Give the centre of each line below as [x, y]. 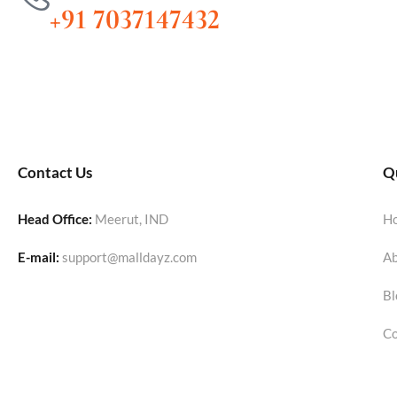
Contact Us [55, 172]
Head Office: [55, 218]
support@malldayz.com [129, 257]
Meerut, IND [132, 218]
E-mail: [39, 257]
